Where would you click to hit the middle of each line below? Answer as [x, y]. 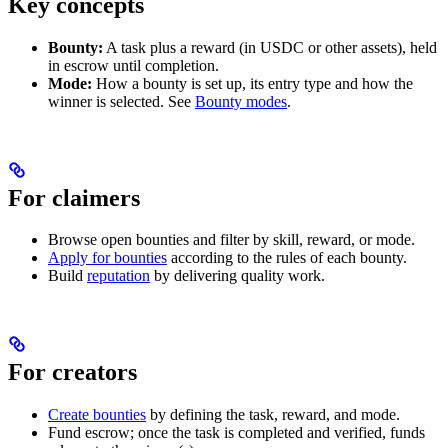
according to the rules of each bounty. [287, 258]
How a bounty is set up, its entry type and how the [252, 83]
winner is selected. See [121, 101]
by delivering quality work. [237, 276]
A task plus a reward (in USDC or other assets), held [270, 47]
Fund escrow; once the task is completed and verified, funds [236, 433]
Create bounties [97, 415]
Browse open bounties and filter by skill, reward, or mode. [231, 240]
